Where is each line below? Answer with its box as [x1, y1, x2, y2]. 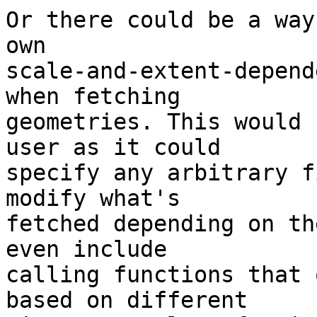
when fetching [6, 83, 180, 110]
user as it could [6, 134, 221, 161]
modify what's [6, 185, 180, 212]
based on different [6, 287, 248, 313]
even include [6, 236, 167, 263]
